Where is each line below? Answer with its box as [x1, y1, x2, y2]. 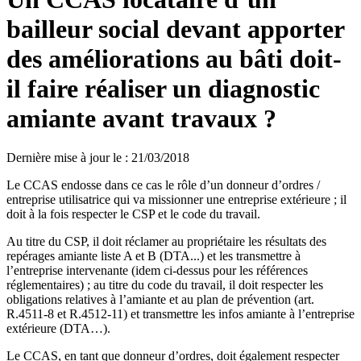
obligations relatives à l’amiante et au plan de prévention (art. [6, 293, 314, 307]
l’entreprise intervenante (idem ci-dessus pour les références [6, 263, 308, 278]
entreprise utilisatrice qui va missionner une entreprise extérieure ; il [6, 193, 346, 207]
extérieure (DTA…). [6, 322, 110, 336]
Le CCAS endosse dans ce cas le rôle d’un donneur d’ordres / [6, 178, 320, 193]
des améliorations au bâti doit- [6, 44, 342, 73]
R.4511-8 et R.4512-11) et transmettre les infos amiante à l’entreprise [6, 307, 355, 322]
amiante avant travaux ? [6, 103, 276, 133]
